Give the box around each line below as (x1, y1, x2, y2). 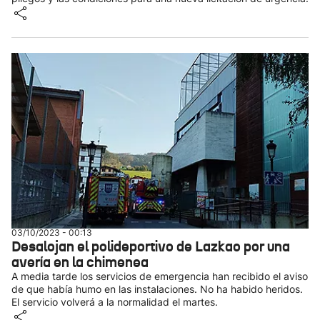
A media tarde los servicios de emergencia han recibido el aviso (11, 270, 308, 282)
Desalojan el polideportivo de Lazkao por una (11, 237, 290, 256)
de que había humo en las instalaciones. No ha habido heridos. (11, 283, 303, 295)
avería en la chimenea (11, 253, 149, 271)
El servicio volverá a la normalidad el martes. (11, 296, 218, 308)
